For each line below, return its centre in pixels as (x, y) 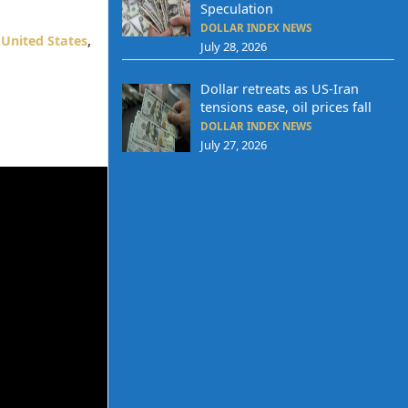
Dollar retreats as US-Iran (279, 88)
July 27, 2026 (233, 144)
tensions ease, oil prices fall (286, 107)
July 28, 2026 (233, 47)
